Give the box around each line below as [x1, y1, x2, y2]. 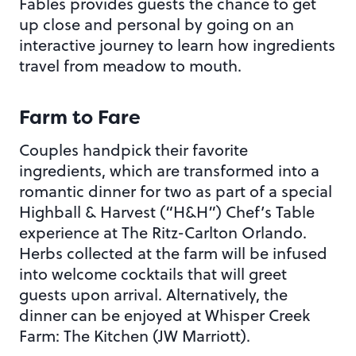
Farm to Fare [19, 105, 141, 131]
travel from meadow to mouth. [19, 54, 242, 78]
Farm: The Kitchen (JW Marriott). [19, 324, 250, 348]
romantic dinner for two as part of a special [19, 180, 332, 203]
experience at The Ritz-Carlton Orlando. [19, 221, 307, 245]
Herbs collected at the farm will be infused [19, 242, 327, 265]
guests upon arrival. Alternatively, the [19, 283, 288, 307]
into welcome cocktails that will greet [19, 262, 287, 286]
